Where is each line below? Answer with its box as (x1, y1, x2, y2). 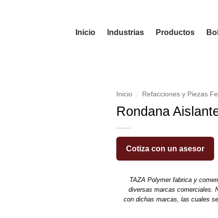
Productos (155, 28, 195, 36)
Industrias (107, 28, 144, 36)
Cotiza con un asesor (126, 144, 204, 153)
